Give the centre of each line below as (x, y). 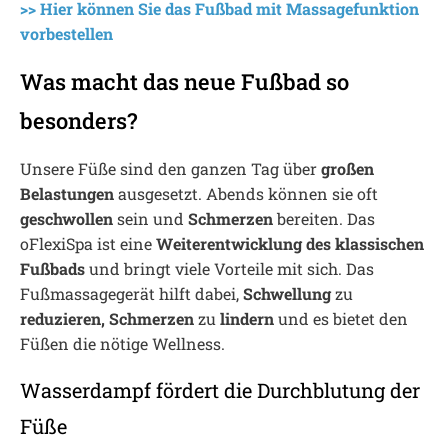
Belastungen (67, 193)
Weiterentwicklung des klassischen (290, 243)
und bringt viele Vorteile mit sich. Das (229, 268)
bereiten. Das (324, 218)
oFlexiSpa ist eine (88, 243)
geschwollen (66, 218)
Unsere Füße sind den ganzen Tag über (170, 168)
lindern (247, 318)
